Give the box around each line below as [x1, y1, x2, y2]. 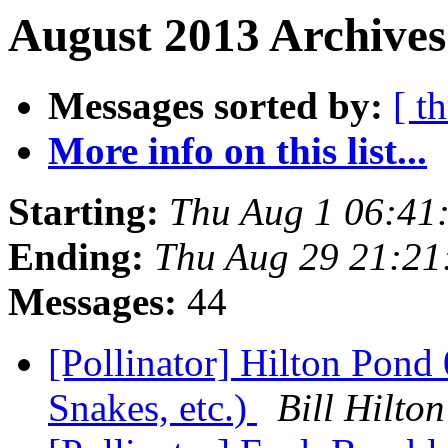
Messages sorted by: [48, 84, 383, 128]
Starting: [8, 190, 159, 234]
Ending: [8, 235, 144, 279]
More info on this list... [48, 129, 427, 173]
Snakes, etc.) [48, 386, 257, 430]
